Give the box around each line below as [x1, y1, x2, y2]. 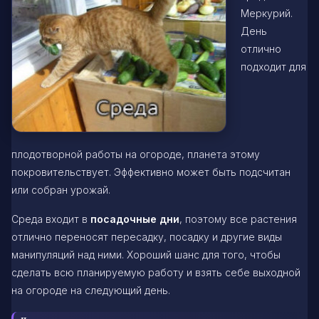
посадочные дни [90, 212, 179, 225]
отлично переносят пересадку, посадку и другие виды [11, 230, 282, 243]
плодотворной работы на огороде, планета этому [11, 147, 260, 160]
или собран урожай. [11, 183, 110, 196]
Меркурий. [241, 6, 293, 19]
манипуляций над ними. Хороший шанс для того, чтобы [11, 248, 281, 261]
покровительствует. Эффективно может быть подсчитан [11, 165, 291, 178]
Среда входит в [11, 212, 90, 225]
